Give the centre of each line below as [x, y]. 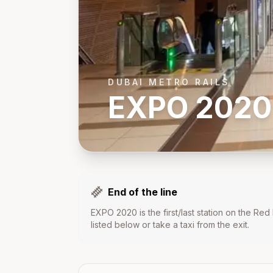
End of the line [143, 192]
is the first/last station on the [195, 212]
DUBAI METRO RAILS [169, 82]
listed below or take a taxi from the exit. [170, 225]
